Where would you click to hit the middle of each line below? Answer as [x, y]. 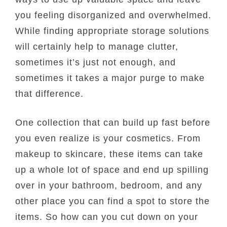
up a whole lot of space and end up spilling [112, 169]
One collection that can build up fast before [113, 122]
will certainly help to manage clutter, [97, 46]
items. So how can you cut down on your [107, 217]
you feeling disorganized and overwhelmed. [113, 15]
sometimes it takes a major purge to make [110, 78]
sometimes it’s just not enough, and [96, 62]
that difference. [50, 93]
